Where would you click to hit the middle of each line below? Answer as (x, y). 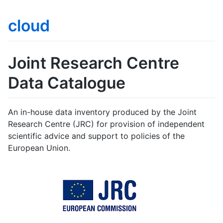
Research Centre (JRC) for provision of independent (106, 124)
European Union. (39, 148)
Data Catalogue (67, 83)
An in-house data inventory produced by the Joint (102, 112)
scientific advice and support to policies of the (96, 136)
